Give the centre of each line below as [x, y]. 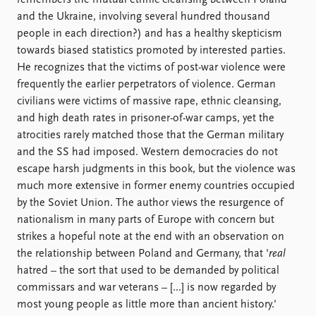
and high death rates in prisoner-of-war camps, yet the [146, 119]
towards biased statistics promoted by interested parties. [151, 51]
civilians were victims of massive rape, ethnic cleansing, [149, 102]
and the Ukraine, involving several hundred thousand [144, 17]
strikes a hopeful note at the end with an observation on [151, 237]
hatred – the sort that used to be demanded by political [148, 271]
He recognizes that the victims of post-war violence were [151, 68]
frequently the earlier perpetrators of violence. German [146, 85]
